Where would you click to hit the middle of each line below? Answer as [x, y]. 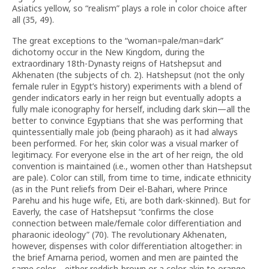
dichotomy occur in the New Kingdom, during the [108, 52]
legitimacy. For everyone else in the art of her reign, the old [128, 155]
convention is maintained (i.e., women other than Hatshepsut [132, 166]
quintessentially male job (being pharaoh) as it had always [125, 132]
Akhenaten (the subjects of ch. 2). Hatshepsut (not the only [128, 75]
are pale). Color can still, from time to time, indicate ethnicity [131, 177]
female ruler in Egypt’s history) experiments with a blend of [127, 86]
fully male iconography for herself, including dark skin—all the [131, 109]
